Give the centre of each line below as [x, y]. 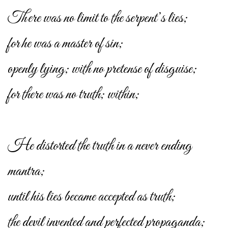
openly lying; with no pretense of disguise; [102, 69]
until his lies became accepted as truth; [92, 197]
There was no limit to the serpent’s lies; [98, 19]
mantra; [26, 171]
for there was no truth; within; [74, 95]
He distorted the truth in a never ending [100, 146]
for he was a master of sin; [65, 44]
